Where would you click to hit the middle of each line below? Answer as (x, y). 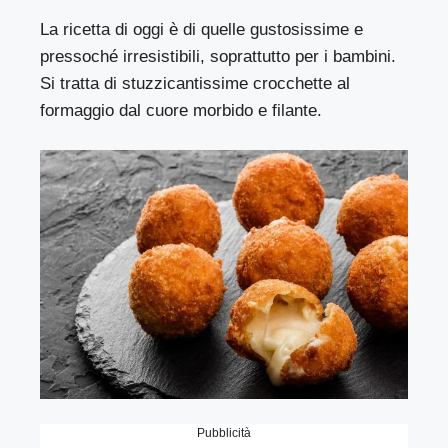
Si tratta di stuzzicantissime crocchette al (195, 84)
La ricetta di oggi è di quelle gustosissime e (202, 30)
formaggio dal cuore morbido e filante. (181, 111)
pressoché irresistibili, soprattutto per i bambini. (218, 57)
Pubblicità (224, 433)
